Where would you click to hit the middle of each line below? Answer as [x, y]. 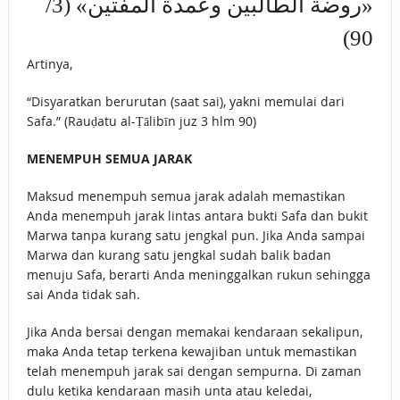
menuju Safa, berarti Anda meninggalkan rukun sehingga [198, 275]
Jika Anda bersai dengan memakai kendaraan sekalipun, [194, 332]
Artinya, [49, 64]
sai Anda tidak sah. [83, 295]
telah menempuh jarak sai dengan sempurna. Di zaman [194, 371]
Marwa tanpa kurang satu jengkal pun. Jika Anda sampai [196, 236]
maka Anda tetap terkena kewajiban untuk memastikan [192, 352]
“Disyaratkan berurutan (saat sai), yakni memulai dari [185, 102]
